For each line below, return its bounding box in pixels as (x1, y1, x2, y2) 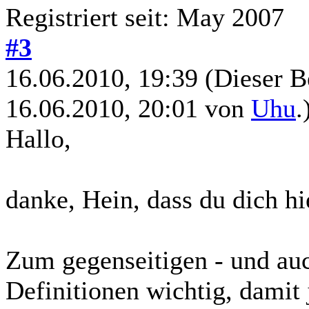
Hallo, (6, 123, 71, 153)
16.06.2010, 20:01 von (6, 93, 251, 123)
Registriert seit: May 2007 (6, 2, 284, 32)
